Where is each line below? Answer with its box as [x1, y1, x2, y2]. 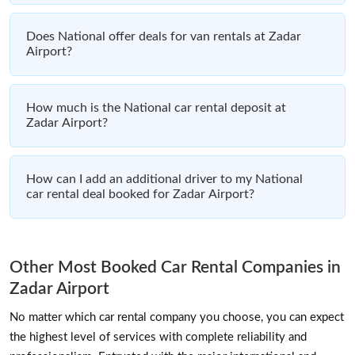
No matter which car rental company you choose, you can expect [10, 311, 344, 323]
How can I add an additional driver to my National [26, 172, 303, 185]
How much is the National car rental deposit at [26, 101, 286, 114]
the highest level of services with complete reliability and [10, 330, 307, 343]
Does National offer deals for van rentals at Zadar [26, 29, 301, 43]
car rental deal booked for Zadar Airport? [26, 187, 254, 200]
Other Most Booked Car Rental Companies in [10, 258, 341, 276]
